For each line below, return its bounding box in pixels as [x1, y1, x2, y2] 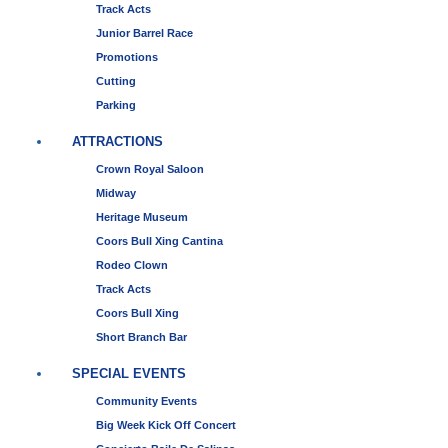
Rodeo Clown [96, 258, 168, 271]
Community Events [96, 394, 197, 407]
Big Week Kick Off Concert [96, 418, 236, 431]
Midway [96, 186, 136, 199]
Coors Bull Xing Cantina [96, 234, 223, 247]
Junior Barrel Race [96, 26, 193, 39]
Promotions [96, 50, 158, 63]
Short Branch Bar [96, 330, 187, 343]
